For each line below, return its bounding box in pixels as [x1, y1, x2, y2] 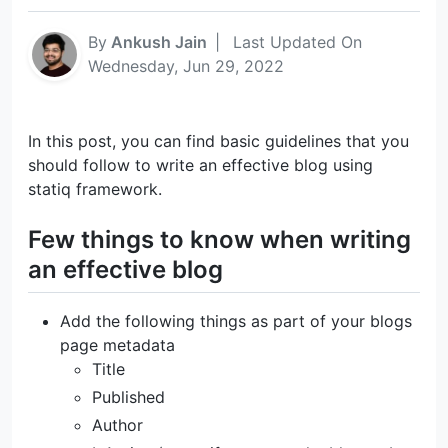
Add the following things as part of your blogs [60, 310, 412, 331]
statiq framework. [28, 178, 162, 199]
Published [92, 386, 165, 407]
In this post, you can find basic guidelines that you [28, 130, 409, 151]
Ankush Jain [111, 32, 207, 53]
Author [92, 414, 143, 435]
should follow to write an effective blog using [28, 154, 373, 175]
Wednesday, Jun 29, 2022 [88, 56, 284, 77]
